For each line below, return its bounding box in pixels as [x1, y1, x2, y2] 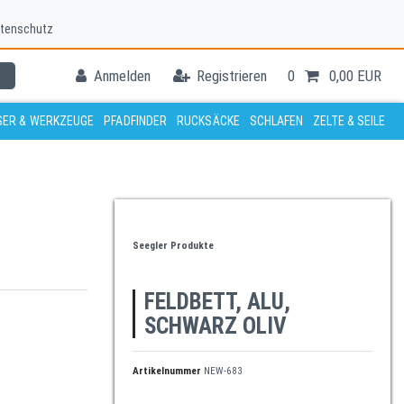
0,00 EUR [328, 66, 381, 85]
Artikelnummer [133, 364, 204, 377]
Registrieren [197, 66, 268, 85]
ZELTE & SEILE [313, 113, 386, 128]
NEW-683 [204, 364, 243, 377]
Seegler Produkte [133, 239, 214, 252]
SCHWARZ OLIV [144, 312, 287, 339]
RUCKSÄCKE [177, 113, 240, 128]
